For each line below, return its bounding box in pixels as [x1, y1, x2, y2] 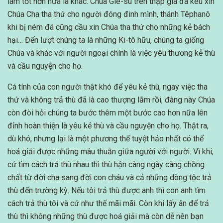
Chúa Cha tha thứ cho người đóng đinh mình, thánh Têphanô [7, 9, 210, 19]
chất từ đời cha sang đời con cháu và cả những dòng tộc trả [7, 173, 212, 183]
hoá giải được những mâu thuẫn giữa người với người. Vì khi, [7, 147, 214, 157]
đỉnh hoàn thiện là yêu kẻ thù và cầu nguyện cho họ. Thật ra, [7, 121, 209, 131]
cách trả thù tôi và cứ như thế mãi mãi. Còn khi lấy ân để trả [7, 199, 209, 209]
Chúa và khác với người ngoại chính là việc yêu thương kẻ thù [7, 48, 215, 58]
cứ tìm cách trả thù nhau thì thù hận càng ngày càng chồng [7, 160, 205, 170]
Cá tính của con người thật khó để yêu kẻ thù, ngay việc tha [7, 82, 208, 92]
